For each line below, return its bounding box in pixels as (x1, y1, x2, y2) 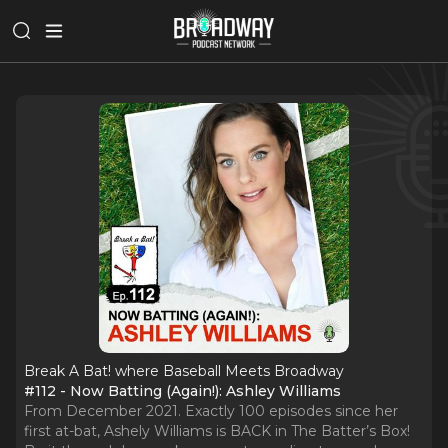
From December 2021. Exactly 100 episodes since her (24, 402, 398, 420)
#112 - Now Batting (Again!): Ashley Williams (24, 382, 341, 400)
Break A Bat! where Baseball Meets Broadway (24, 362, 344, 380)
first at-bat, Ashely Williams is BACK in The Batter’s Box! (24, 422, 410, 440)
